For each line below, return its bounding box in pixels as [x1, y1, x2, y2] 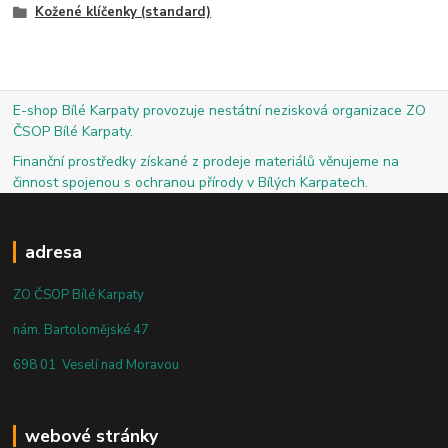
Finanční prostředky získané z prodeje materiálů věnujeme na [13, 151, 400, 171]
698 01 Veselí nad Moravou [13, 355, 180, 374]
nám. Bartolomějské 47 [13, 320, 150, 339]
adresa [24, 239, 82, 264]
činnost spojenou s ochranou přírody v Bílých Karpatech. [13, 172, 369, 192]
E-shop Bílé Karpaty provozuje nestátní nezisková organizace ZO [13, 100, 427, 120]
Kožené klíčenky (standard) [34, 2, 211, 21]
